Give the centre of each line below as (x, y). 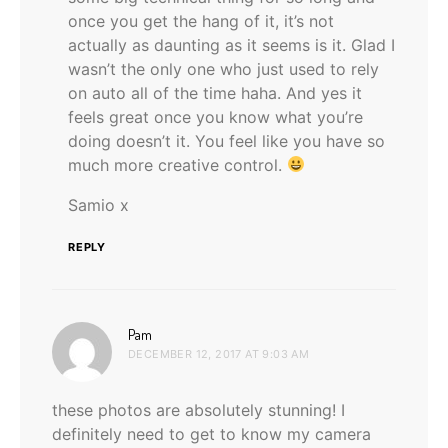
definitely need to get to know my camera (211, 433)
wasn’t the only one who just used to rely (223, 68)
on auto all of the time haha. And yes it (215, 92)
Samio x (98, 204)
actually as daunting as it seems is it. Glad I (231, 44)
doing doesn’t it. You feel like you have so (226, 140)
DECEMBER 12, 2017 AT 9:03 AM (219, 353)
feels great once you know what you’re (215, 116)
